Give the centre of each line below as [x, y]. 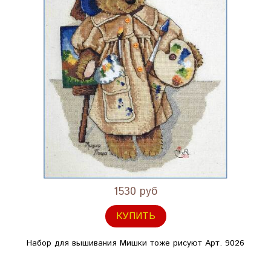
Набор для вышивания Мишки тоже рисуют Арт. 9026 [135, 243]
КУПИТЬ [135, 216]
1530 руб [135, 192]
